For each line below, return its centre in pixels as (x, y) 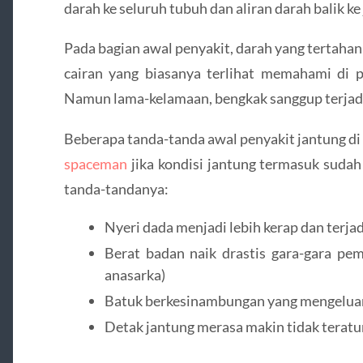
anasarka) (135, 274)
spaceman (95, 163)
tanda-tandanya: (116, 188)
